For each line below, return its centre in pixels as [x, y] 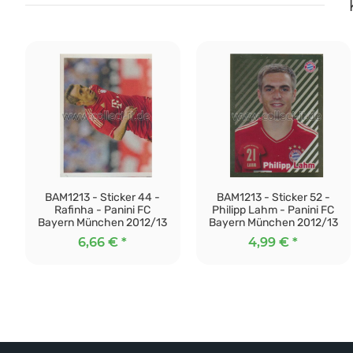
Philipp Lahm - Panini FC [273, 210]
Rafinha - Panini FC [103, 210]
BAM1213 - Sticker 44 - [103, 197]
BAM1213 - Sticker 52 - [273, 197]
